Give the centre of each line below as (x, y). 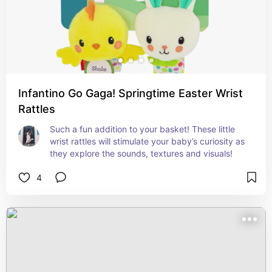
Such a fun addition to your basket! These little (142, 129)
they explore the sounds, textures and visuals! (141, 153)
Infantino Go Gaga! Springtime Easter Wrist (131, 93)
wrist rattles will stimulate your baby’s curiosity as (147, 141)
